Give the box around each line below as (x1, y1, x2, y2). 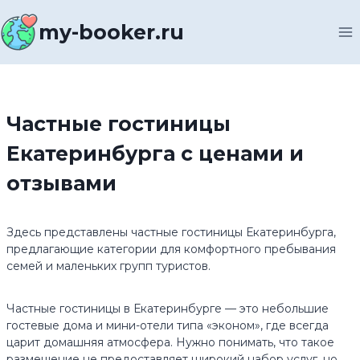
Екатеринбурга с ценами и (6, 141, 304, 166)
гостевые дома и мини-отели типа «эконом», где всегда (6, 318, 329, 333)
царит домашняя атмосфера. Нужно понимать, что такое (6, 335, 334, 350)
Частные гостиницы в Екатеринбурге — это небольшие (6, 301, 329, 316)
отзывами (6, 171, 117, 195)
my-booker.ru (39, 20, 184, 44)
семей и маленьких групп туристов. (6, 259, 211, 273)
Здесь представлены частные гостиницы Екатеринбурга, (6, 225, 336, 239)
